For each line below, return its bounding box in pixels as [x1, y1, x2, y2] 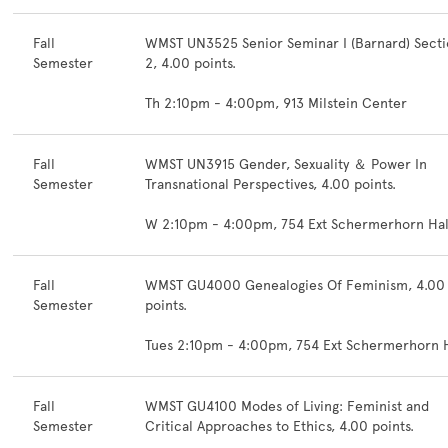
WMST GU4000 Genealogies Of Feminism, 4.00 [145, 277, 445, 294]
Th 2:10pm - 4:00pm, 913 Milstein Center [145, 95, 407, 112]
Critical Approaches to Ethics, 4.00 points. [145, 418, 414, 435]
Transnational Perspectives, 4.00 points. [145, 176, 396, 193]
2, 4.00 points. [145, 55, 236, 72]
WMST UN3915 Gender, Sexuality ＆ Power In [145, 156, 427, 173]
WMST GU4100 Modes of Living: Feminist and [145, 398, 429, 415]
